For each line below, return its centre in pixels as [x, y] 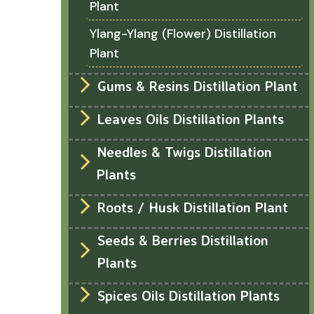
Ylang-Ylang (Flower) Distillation [183, 34]
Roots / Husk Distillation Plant [193, 207]
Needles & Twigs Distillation [185, 152]
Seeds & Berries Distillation [183, 240]
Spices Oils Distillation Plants [189, 295]
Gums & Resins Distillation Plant [198, 86]
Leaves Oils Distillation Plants [191, 119]
